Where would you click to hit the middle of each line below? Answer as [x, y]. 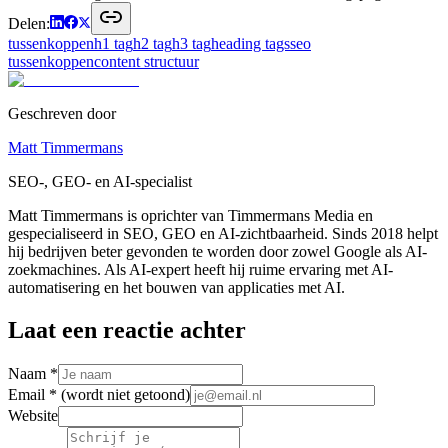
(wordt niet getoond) [125, 394]
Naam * [33, 373]
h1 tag [113, 43]
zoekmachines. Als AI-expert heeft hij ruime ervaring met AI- [200, 269]
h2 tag [152, 43]
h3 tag [191, 43]
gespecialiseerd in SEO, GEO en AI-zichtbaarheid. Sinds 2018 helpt [223, 233]
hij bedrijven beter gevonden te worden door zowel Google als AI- [217, 251]
